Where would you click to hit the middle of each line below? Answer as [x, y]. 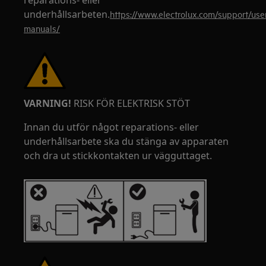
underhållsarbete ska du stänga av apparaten [126, 141]
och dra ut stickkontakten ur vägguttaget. [118, 156]
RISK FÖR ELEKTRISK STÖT [131, 103]
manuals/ [42, 28]
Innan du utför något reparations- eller [112, 127]
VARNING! [48, 103]
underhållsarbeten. [67, 14]
